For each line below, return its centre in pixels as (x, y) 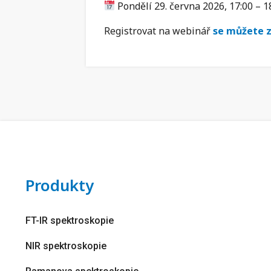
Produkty (60, 185)
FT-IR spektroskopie (70, 220)
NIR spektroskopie (66, 246)
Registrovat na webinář (158, 31)
